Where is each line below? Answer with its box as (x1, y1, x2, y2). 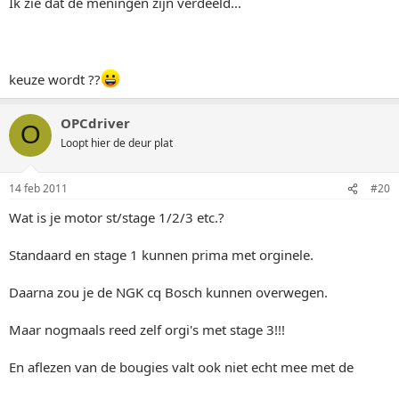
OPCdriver (61, 113, 130, 132)
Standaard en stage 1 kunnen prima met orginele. (9, 246, 313, 264)
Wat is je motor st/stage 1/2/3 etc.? (9, 208, 224, 226)
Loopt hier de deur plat (61, 134, 173, 151)
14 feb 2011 (9, 181, 68, 196)
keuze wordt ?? (9, 69, 101, 88)
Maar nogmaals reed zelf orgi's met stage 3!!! (9, 321, 285, 338)
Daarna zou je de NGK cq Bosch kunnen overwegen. (9, 283, 328, 301)
